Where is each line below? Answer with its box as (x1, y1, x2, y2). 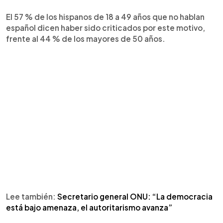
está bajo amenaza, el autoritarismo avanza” (6, 202, 172, 212)
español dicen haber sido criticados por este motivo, (6, 22, 205, 32)
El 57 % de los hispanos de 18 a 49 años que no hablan (6, 11, 205, 21)
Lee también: (6, 191, 57, 201)
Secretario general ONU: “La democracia (57, 191, 213, 201)
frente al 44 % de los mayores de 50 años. (6, 33, 165, 43)
